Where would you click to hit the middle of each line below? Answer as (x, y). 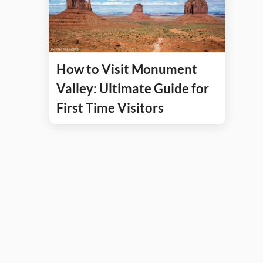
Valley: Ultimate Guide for (133, 88)
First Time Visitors (110, 107)
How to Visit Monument (127, 69)
